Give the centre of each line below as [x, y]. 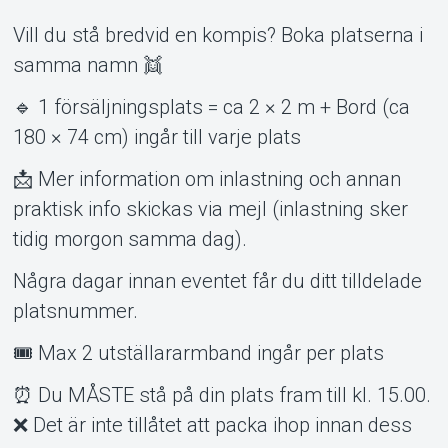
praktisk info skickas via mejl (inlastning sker [210, 208]
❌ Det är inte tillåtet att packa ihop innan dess [212, 424]
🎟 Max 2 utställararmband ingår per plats [198, 352]
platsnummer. [75, 310]
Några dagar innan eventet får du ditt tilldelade [217, 280]
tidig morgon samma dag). [129, 238]
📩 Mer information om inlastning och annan [206, 178]
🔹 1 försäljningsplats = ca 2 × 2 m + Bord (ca [211, 106]
